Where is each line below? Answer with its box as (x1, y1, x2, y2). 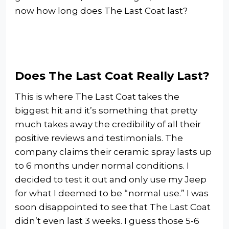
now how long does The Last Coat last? (15, 5, 188, 16)
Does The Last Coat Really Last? (15, 68, 210, 83)
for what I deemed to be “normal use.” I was (15, 188, 209, 198)
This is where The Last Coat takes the (15, 91, 179, 102)
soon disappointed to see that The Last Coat (15, 201, 211, 212)
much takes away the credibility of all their (15, 119, 201, 129)
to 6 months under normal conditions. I (15, 160, 189, 171)
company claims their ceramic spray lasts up (15, 146, 212, 157)
